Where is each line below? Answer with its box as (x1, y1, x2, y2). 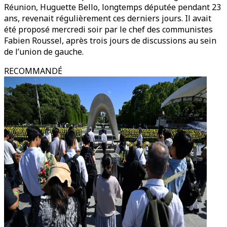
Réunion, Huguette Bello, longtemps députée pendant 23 (4, 2, 221, 13)
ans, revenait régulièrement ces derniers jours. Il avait (4, 13, 211, 24)
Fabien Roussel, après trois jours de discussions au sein (4, 35, 216, 46)
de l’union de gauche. (4, 46, 84, 57)
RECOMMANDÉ (4, 65, 62, 77)
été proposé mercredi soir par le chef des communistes (4, 24, 213, 35)
